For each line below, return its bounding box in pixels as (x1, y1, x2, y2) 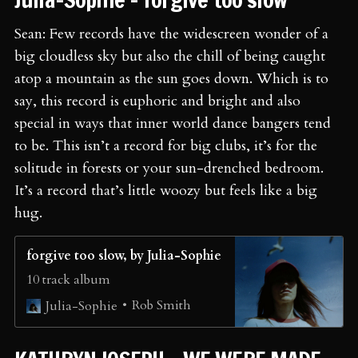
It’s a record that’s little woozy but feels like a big (14, 181, 317, 201)
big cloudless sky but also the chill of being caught (14, 46, 325, 67)
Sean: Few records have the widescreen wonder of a (14, 24, 328, 45)
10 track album (26, 271, 110, 289)
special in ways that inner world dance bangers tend (14, 113, 331, 134)
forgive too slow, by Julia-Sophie (26, 247, 221, 265)
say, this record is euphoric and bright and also (14, 91, 300, 112)
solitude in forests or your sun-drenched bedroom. (14, 158, 324, 179)
